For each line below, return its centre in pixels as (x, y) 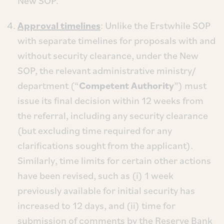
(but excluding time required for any (95, 130)
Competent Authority (126, 85)
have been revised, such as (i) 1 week (95, 175)
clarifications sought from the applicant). (105, 145)
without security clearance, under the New (108, 55)
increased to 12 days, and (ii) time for (96, 205)
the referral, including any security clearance (113, 115)
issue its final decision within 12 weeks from (110, 100)
